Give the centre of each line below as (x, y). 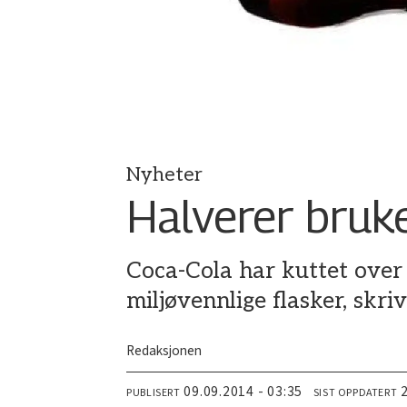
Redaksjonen (164, 351)
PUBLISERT (154, 393)
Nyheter (165, 174)
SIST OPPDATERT (355, 393)
